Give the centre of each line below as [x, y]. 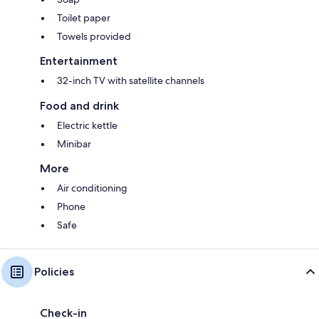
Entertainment [79, 61]
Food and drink [79, 106]
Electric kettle [87, 126]
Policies [54, 272]
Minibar [74, 144]
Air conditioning [92, 188]
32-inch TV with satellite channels [131, 81]
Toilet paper [84, 18]
